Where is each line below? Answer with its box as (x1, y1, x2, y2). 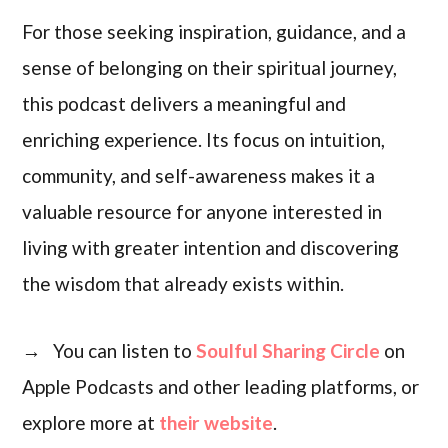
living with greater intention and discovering (22, 235, 400, 259)
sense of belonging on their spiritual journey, (22, 55, 398, 79)
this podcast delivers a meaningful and (22, 91, 347, 115)
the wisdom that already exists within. (22, 271, 345, 295)
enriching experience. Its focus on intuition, (22, 127, 386, 151)
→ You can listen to (22, 338, 197, 362)
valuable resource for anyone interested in (22, 199, 383, 223)
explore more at (22, 410, 160, 434)
